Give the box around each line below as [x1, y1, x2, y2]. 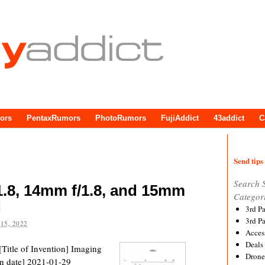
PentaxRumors [27, 114, 80, 122]
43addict [214, 114, 244, 122]
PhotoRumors [95, 114, 146, 122]
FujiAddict [161, 114, 199, 122]
